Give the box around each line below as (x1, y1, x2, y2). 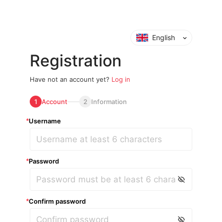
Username (29, 117, 61, 125)
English (152, 33, 175, 42)
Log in (111, 75, 130, 83)
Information (91, 98, 127, 106)
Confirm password (29, 197, 86, 205)
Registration (30, 51, 121, 70)
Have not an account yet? (30, 75, 110, 83)
